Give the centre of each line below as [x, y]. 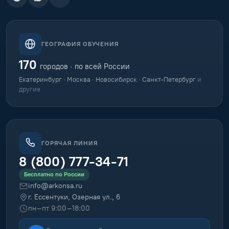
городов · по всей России [84, 66]
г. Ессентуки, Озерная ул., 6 [74, 197]
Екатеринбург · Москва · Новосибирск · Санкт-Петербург [108, 79]
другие [30, 89]
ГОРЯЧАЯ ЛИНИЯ [70, 143]
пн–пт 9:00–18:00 [59, 208]
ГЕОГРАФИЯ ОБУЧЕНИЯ [80, 44]
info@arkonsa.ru [55, 186]
